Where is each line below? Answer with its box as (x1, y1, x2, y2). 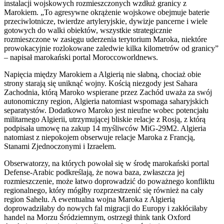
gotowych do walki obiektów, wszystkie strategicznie (4, 25, 172, 34)
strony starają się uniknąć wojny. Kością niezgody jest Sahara (4, 78, 197, 87)
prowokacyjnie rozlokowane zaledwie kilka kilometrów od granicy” (4, 43, 218, 52)
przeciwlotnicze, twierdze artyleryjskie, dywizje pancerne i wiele (4, 16, 207, 25)
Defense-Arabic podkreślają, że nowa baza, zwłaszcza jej (4, 167, 184, 176)
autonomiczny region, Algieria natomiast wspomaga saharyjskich (4, 96, 208, 105)
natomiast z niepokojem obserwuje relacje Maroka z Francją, (4, 132, 195, 141)
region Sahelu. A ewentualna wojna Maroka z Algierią (4, 194, 175, 203)
